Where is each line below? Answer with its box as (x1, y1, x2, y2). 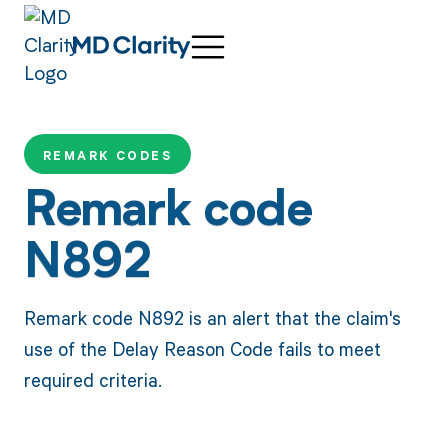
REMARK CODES (42, 147, 173, 165)
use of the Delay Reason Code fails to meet (23, 335, 381, 361)
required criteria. (23, 366, 162, 392)
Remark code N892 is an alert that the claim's (23, 304, 401, 330)
